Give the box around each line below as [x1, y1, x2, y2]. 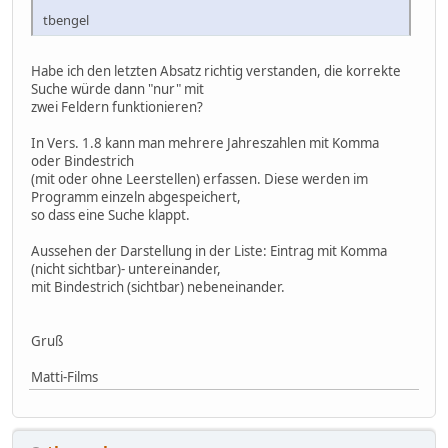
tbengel [43, 11, 89, 30]
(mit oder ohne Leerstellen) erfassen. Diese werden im [31, 170, 368, 189]
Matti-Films [31, 368, 98, 387]
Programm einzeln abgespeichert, [31, 188, 241, 207]
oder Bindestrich [31, 152, 134, 171]
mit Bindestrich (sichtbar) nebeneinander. [31, 278, 285, 297]
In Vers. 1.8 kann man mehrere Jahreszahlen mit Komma [31, 134, 379, 153]
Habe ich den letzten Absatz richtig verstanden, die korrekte [31, 62, 401, 81]
